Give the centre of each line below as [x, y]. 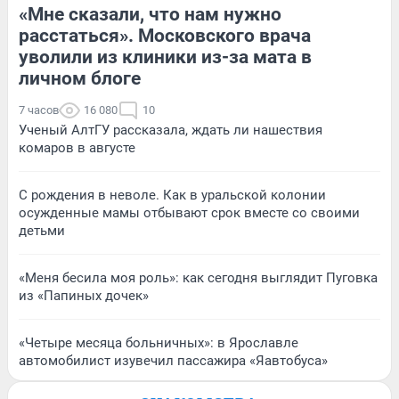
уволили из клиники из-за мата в [165, 57]
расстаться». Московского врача [165, 35]
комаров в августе [77, 147]
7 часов [39, 110]
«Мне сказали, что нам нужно [150, 14]
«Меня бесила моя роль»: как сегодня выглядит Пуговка [198, 277]
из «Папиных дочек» [84, 295]
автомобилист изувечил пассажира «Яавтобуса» [173, 360]
